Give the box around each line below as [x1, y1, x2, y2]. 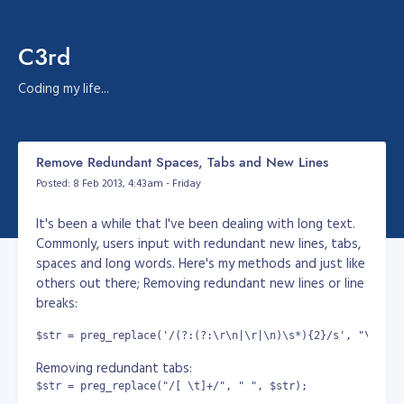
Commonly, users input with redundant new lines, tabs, [36, 233, 361, 253]
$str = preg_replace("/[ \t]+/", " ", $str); [36, 380, 308, 392]
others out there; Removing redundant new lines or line [36, 272, 364, 293]
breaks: [36, 292, 78, 313]
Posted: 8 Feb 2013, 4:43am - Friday [36, 174, 201, 190]
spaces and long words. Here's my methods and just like [36, 252, 365, 273]
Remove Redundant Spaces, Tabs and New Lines [36, 152, 328, 172]
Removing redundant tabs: [36, 357, 192, 378]
